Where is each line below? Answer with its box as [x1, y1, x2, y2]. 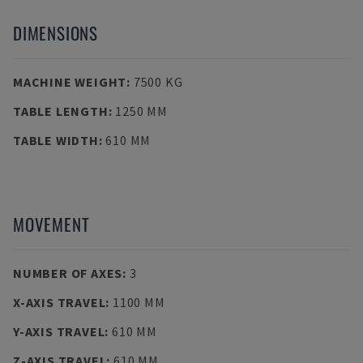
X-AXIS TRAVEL [13, 294, 106, 310]
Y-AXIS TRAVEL [13, 323, 105, 340]
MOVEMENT [13, 211, 90, 237]
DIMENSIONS [13, 20, 98, 45]
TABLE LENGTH [13, 103, 109, 119]
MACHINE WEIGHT [13, 74, 127, 90]
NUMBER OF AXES [13, 265, 123, 281]
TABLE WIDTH [13, 132, 99, 148]
